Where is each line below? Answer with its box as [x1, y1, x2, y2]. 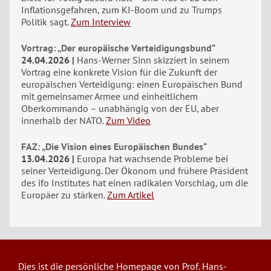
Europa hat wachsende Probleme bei [77, 152, 228, 165]
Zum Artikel [107, 189, 154, 201]
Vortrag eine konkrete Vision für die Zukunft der [21, 66, 217, 78]
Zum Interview [71, 16, 131, 28]
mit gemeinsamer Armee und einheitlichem [21, 90, 198, 102]
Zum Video [106, 114, 151, 126]
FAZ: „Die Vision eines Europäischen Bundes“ [21, 140, 207, 152]
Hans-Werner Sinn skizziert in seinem [77, 54, 229, 66]
